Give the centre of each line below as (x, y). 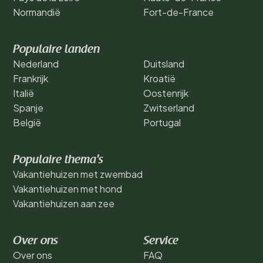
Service (161, 241)
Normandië (37, 12)
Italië (23, 93)
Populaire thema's (58, 160)
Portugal (162, 122)
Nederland (36, 63)
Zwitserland (169, 107)
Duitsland (164, 63)
